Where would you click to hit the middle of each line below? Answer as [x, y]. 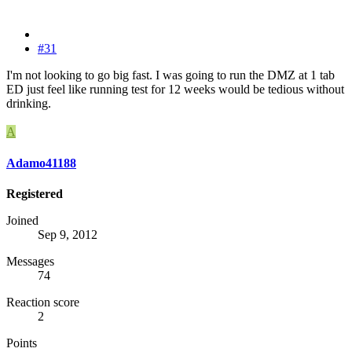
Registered [35, 193]
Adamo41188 [41, 163]
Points [22, 343]
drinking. [29, 104]
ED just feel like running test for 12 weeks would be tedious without [175, 90]
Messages [30, 261]
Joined [22, 220]
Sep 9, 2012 [68, 234]
